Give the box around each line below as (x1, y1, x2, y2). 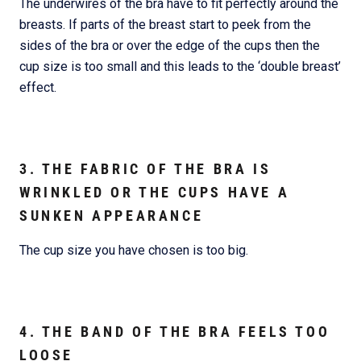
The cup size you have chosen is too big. (19, 243, 248, 259)
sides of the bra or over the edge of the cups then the (19, 38, 320, 54)
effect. (19, 80, 56, 96)
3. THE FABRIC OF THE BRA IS (19, 160, 272, 177)
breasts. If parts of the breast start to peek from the (19, 17, 311, 33)
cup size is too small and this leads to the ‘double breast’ (19, 59, 341, 75)
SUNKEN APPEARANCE (19, 207, 204, 224)
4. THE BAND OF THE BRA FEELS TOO (19, 322, 330, 340)
